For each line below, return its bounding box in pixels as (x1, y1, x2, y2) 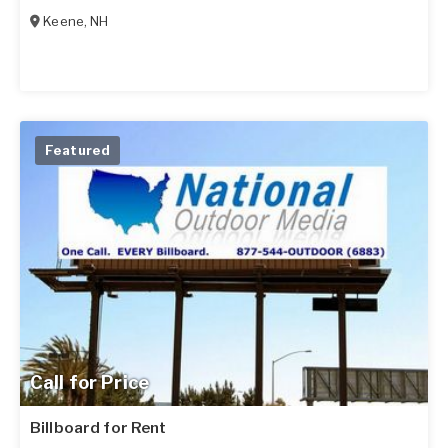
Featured (45, 141, 111, 158)
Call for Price (30, 372, 149, 394)
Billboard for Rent (30, 419, 167, 438)
